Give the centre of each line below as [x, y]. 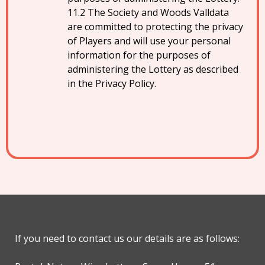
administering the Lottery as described [153, 69]
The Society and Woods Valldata [158, 12]
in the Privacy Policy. [112, 83]
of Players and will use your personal [149, 41]
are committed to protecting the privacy [155, 27]
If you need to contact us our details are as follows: [127, 238]
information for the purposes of [139, 55]
